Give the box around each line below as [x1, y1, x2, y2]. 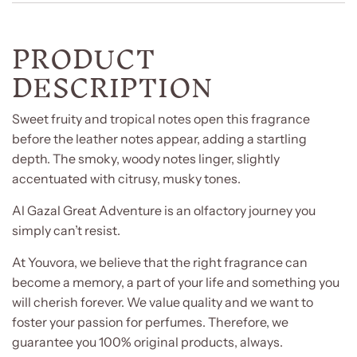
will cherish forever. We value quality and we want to [12, 293, 313, 310]
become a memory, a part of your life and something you [12, 273, 339, 290]
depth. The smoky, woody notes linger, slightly [12, 150, 280, 167]
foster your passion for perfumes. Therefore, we [12, 313, 288, 330]
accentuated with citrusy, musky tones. [12, 170, 243, 186]
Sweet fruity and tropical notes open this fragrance [12, 110, 310, 127]
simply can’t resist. [12, 222, 120, 238]
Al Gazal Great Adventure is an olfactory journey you [12, 202, 316, 218]
